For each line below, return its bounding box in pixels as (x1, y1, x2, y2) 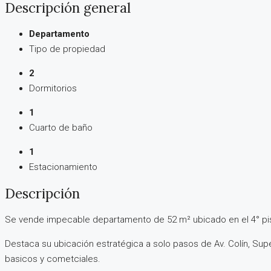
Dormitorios (29, 82, 77, 94)
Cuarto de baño (29, 122, 93, 133)
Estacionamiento (29, 161, 97, 172)
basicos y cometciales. (5, 253, 100, 265)
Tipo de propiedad (29, 43, 105, 54)
